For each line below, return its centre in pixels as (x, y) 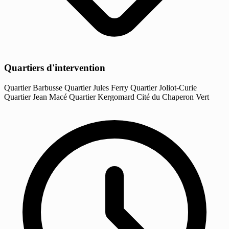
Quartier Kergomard (103, 97)
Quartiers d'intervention (55, 68)
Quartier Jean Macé (37, 97)
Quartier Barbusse (34, 87)
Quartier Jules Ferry (97, 87)
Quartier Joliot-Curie (164, 87)
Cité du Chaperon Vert (173, 97)
